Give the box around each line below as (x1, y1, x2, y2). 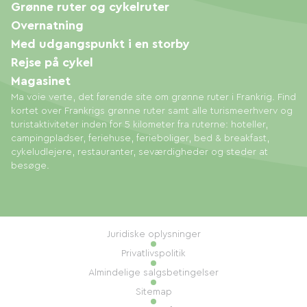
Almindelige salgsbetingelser (88, 268, 219, 278)
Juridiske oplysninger (106, 230, 201, 240)
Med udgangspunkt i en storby (11, 38, 190, 51)
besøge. (11, 161, 49, 171)
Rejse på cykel (11, 56, 93, 69)
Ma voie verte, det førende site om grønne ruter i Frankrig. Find (11, 93, 296, 103)
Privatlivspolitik (121, 249, 186, 259)
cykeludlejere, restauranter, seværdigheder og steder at (11, 147, 268, 158)
